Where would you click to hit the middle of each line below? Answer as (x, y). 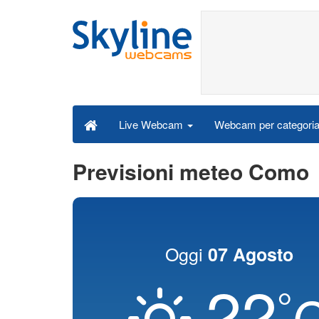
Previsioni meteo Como (191, 171)
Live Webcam (152, 124)
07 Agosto (250, 254)
